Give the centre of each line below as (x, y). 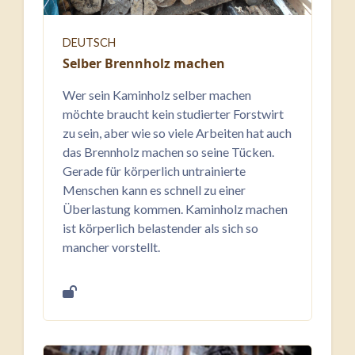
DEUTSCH (89, 42)
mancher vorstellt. (111, 247)
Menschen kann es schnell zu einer (154, 190)
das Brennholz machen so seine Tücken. (168, 152)
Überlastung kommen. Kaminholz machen (175, 209)
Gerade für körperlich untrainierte (154, 171)
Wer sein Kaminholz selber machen (157, 95)
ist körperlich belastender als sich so (160, 228)
